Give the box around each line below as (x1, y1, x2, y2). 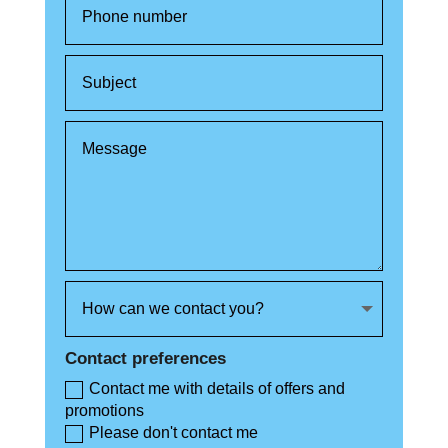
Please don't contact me (89, 424, 259, 442)
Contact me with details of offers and (89, 380, 346, 398)
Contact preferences (65, 348, 227, 368)
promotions (65, 402, 145, 420)
